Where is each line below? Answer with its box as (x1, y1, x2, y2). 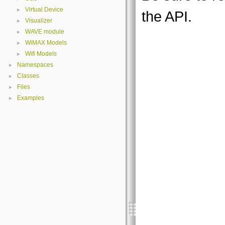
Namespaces (17, 61, 53, 68)
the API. (142, 8, 192, 25)
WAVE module (25, 28, 64, 35)
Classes (17, 72, 39, 79)
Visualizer (25, 17, 52, 24)
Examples (17, 94, 44, 101)
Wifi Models (25, 50, 57, 57)
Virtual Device (25, 6, 63, 13)
